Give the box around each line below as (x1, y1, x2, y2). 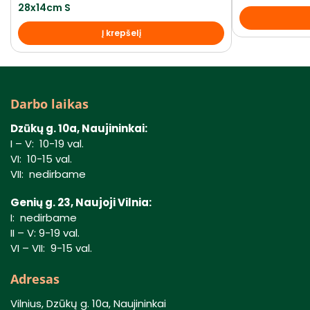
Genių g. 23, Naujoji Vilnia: (10, 195, 152, 210)
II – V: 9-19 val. (10, 226, 80, 241)
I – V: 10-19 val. (10, 136, 84, 151)
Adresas (10, 271, 60, 288)
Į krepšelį (101, 26, 141, 39)
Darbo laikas (10, 95, 89, 112)
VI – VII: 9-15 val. (10, 241, 92, 256)
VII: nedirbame (10, 166, 86, 181)
